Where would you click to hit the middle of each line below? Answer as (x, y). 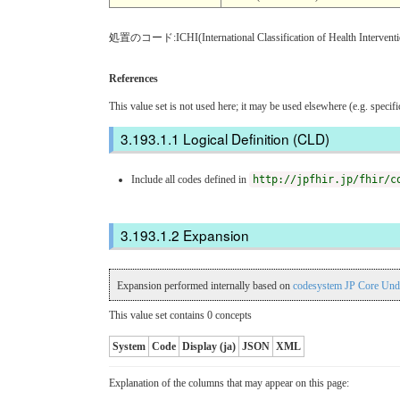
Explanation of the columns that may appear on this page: (229, 383)
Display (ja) (209, 347)
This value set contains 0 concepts (180, 316)
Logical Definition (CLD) (256, 138)
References (133, 78)
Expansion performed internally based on (205, 286)
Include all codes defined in (190, 179)
